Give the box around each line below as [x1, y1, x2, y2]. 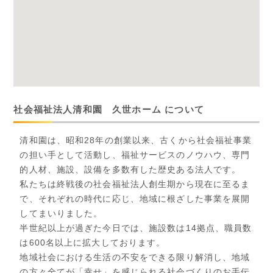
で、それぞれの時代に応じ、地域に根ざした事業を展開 [19, 194, 250, 204]
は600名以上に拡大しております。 [19, 238, 166, 248]
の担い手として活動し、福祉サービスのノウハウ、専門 [19, 150, 250, 160]
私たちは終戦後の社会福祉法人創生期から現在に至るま [19, 179, 250, 190]
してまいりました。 [19, 208, 103, 219]
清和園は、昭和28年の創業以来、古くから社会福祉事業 [19, 135, 252, 146]
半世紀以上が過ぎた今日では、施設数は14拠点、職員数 [19, 223, 252, 233]
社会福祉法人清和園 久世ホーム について [13, 105, 204, 115]
